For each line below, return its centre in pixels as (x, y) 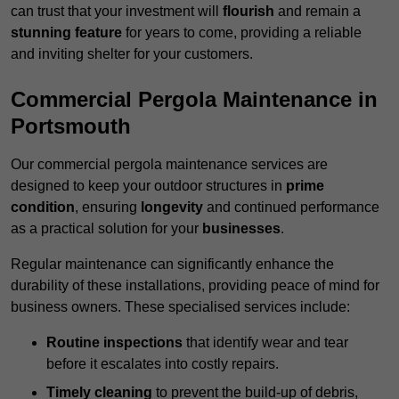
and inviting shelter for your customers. (132, 54)
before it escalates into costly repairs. (163, 364)
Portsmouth (71, 126)
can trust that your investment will (117, 12)
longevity (172, 208)
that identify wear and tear (265, 343)
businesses (241, 229)
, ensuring (108, 208)
